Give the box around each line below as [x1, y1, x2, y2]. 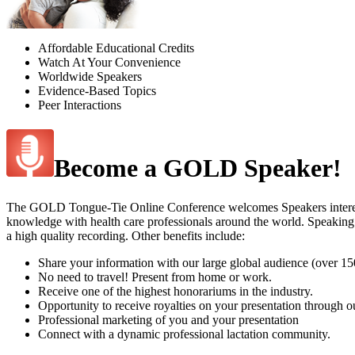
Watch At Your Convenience [38, 55, 181, 69]
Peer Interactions [38, 97, 121, 112]
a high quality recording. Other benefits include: [6, 228, 245, 242]
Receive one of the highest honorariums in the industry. [38, 284, 313, 298]
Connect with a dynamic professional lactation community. [38, 326, 330, 341]
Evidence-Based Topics [38, 83, 156, 97]
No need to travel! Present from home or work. [38, 269, 272, 284]
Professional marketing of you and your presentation [38, 312, 299, 326]
